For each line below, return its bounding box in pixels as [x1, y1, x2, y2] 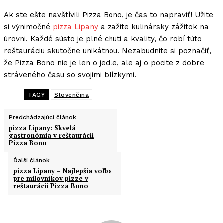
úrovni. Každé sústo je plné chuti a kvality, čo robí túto [4, 34, 202, 44]
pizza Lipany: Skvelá [9, 123, 76, 133]
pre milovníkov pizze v [13, 174, 88, 183]
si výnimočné [4, 22, 53, 32]
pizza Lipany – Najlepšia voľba [13, 166, 112, 176]
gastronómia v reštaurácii [9, 131, 94, 140]
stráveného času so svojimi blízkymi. [4, 70, 136, 80]
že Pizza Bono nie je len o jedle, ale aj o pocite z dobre [4, 58, 204, 68]
